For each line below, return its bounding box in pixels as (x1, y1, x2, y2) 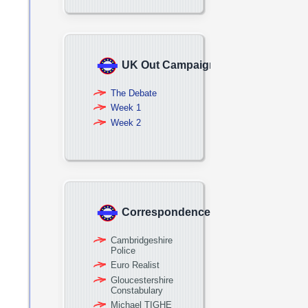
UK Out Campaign (122, 59, 216, 71)
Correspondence (122, 206, 210, 218)
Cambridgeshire (111, 234, 173, 245)
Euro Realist (111, 260, 159, 270)
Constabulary (111, 285, 163, 296)
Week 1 (111, 102, 141, 113)
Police (111, 245, 135, 256)
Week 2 (111, 117, 141, 128)
